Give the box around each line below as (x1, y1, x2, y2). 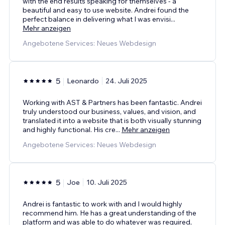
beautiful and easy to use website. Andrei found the (23, 5, 189, 15)
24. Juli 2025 (105, 76, 147, 85)
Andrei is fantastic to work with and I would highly (23, 199, 182, 208)
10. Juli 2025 (86, 177, 127, 187)
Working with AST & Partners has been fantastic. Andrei (23, 97, 202, 107)
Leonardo (67, 76, 99, 85)
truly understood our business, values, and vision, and (23, 106, 196, 116)
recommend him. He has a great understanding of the (23, 208, 196, 217)
